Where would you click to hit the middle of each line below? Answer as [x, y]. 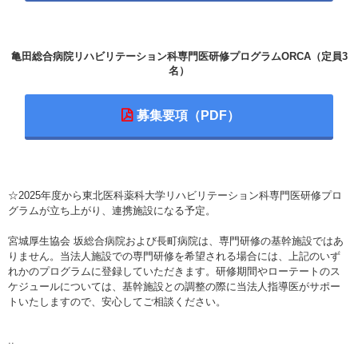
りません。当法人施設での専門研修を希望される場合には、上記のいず [174, 257]
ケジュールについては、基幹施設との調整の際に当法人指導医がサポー [174, 287]
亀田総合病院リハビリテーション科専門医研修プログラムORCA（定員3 [179, 57]
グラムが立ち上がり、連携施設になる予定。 [112, 210]
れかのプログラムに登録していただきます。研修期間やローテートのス [174, 272]
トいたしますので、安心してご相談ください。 [117, 302]
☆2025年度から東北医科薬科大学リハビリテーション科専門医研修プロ [175, 195]
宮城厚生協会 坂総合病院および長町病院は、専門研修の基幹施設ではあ [176, 241]
